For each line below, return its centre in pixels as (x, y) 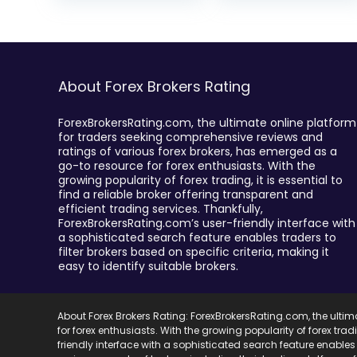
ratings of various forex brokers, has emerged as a (197, 151)
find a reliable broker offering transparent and (185, 194)
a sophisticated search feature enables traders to (197, 237)
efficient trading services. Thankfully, (160, 209)
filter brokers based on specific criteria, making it (193, 252)
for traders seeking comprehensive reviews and (190, 137)
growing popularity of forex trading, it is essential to (200, 180)
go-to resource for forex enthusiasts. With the (186, 166)
